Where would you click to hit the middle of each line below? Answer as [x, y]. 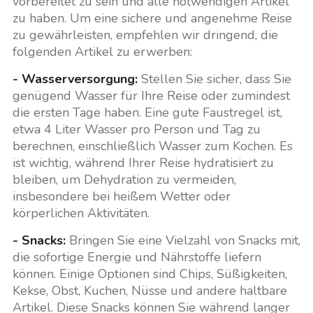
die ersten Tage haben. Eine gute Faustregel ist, [147, 112]
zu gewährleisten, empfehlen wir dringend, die [145, 35]
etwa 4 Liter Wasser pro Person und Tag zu [136, 129]
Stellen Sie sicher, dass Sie [214, 79]
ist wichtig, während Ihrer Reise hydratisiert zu [143, 162]
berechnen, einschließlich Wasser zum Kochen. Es [152, 146]
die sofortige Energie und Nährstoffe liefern [137, 257]
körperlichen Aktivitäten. [81, 213]
